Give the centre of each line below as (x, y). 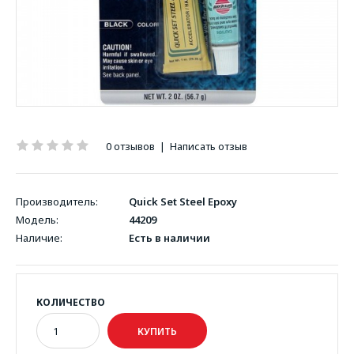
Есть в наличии (168, 238)
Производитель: (57, 201)
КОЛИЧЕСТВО (71, 302)
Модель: (37, 220)
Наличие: (39, 238)
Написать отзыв (209, 146)
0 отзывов (130, 146)
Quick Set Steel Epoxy (183, 201)
